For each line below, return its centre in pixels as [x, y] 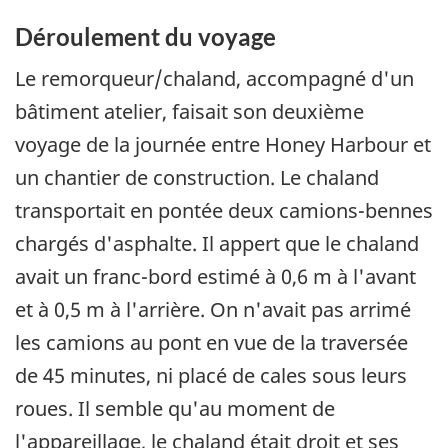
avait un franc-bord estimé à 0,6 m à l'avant [215, 276]
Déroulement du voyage [145, 37]
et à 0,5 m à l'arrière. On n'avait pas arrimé [213, 309]
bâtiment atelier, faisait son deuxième [189, 111]
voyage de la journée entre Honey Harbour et [223, 144]
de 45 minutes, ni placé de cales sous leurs [211, 375]
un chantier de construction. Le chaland [197, 177]
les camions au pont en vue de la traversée [211, 342]
